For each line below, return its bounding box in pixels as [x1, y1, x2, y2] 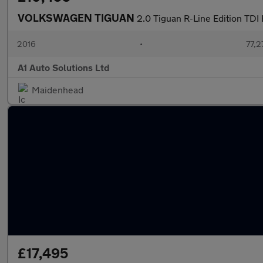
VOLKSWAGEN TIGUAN [18, 11, 137, 24]
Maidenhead [32, 84, 83, 95]
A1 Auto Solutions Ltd [18, 62, 110, 73]
